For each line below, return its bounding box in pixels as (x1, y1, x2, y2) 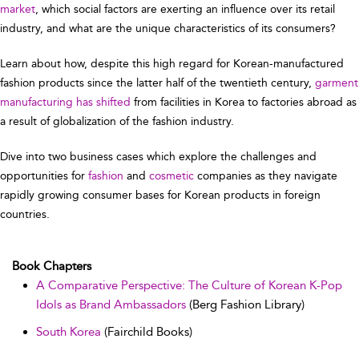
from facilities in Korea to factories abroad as (131, 95, 357, 109)
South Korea (36, 324, 101, 339)
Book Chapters (12, 258, 91, 273)
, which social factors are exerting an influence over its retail (35, 2, 335, 16)
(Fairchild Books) (101, 324, 192, 339)
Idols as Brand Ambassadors (36, 296, 186, 312)
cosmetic (149, 168, 194, 183)
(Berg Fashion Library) (186, 296, 305, 312)
